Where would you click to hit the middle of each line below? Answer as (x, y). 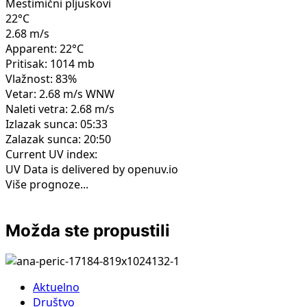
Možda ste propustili (88, 230)
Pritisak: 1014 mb (50, 63)
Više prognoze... (47, 184)
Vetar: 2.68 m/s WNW (60, 94)
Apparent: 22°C (45, 48)
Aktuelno (56, 287)
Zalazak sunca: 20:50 (58, 139)
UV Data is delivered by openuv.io (92, 169)
